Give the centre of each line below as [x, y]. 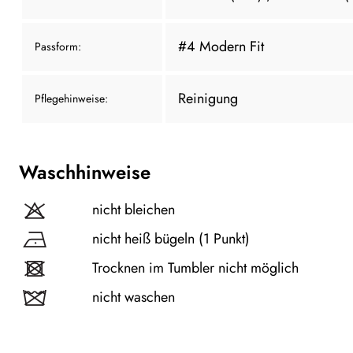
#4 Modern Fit [221, 46]
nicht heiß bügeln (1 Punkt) [171, 238]
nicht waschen [134, 297]
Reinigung [208, 98]
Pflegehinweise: [71, 98]
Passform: [58, 46]
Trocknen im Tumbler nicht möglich [195, 268]
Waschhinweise [85, 172]
